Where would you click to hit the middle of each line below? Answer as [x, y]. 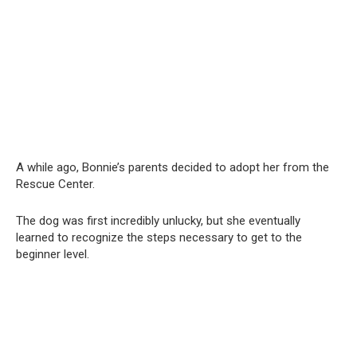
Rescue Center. [55, 184]
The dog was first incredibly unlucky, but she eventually [158, 220]
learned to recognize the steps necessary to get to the [159, 237]
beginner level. [53, 254]
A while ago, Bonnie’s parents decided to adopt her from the [173, 167]
